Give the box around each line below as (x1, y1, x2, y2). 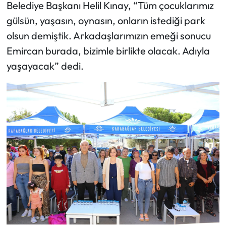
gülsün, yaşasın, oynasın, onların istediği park (6, 14, 205, 27)
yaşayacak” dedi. (6, 60, 84, 73)
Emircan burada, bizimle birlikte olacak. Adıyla (6, 44, 210, 58)
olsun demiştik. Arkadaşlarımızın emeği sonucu (6, 29, 211, 42)
